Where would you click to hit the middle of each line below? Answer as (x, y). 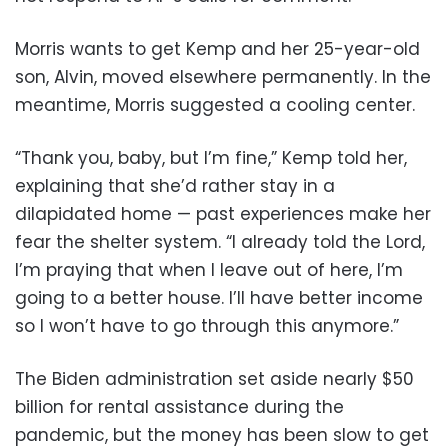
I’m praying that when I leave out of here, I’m (209, 269)
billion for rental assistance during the (179, 406)
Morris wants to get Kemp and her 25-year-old (217, 48)
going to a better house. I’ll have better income (219, 297)
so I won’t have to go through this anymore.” (207, 325)
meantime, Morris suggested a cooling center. (215, 104)
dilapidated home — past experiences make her (223, 213)
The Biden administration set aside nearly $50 (214, 378)
